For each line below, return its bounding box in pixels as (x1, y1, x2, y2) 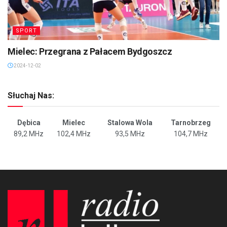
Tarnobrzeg (171, 118, 211, 127)
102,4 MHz (57, 129, 91, 138)
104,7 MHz (174, 129, 208, 138)
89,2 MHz (14, 129, 44, 138)
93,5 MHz (115, 129, 145, 138)
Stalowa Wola (107, 118, 153, 127)
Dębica (17, 118, 41, 127)
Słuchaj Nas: (8, 90, 54, 100)
